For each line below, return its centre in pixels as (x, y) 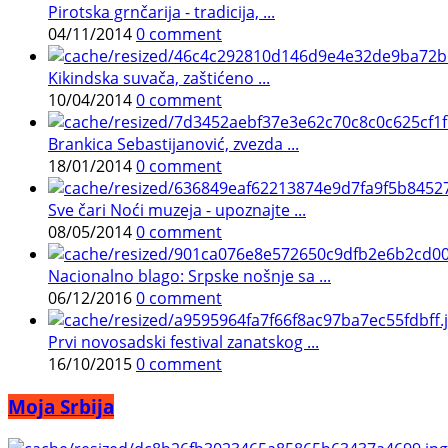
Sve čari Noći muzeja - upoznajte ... (177, 210)
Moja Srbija (61, 407)
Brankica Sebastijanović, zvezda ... (173, 144)
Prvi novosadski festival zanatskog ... (183, 342)
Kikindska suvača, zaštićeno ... (159, 78)
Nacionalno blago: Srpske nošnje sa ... (189, 276)
